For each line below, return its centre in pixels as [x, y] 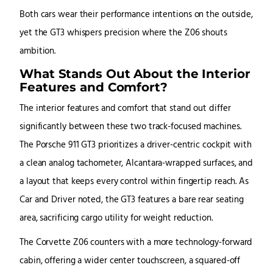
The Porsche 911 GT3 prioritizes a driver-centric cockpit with [136, 146]
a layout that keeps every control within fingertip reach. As [134, 182]
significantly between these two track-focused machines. [130, 127]
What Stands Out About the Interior [135, 74]
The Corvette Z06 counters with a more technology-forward [136, 243]
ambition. [38, 52]
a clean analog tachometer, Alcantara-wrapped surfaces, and [136, 164]
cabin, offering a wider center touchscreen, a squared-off [130, 261]
